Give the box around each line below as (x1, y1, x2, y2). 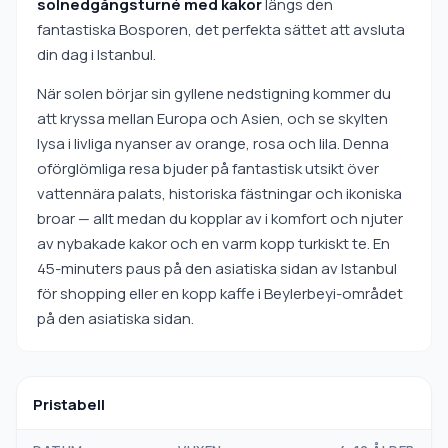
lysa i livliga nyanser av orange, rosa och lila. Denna (37, 133, 389, 154)
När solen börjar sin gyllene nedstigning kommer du (37, 83, 391, 104)
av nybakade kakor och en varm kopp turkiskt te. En (37, 233, 390, 254)
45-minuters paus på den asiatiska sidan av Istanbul (37, 258, 397, 279)
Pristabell (33, 394, 105, 415)
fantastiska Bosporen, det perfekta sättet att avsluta (37, 19, 405, 40)
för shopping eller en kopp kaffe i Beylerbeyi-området (37, 283, 403, 304)
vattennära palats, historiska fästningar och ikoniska (37, 183, 402, 204)
